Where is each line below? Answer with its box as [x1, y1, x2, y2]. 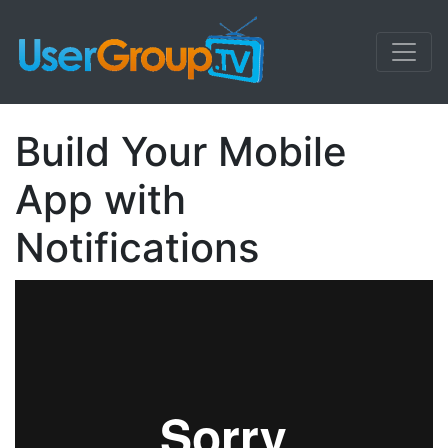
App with [15, 175, 186, 224]
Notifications [15, 223, 259, 272]
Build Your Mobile [15, 127, 347, 176]
